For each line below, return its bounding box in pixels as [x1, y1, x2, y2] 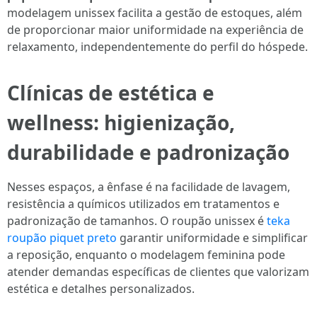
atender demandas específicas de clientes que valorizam [7, 264, 309, 279]
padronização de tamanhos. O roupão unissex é [7, 213, 267, 229]
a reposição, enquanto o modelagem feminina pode [7, 247, 285, 263]
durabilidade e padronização [7, 139, 289, 166]
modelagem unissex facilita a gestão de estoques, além [7, 5, 302, 21]
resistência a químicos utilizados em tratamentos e [7, 196, 279, 212]
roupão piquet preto [7, 230, 117, 246]
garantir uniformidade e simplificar [117, 230, 308, 246]
